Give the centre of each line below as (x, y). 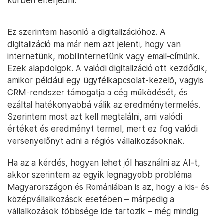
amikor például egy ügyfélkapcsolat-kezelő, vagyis (105, 80)
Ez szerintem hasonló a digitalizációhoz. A (86, 32)
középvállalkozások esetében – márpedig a (91, 199)
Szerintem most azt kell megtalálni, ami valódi (95, 117)
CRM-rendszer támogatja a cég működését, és (97, 93)
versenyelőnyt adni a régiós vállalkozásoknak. (96, 141)
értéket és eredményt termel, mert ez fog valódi (102, 129)
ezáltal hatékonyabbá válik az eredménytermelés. (104, 105)
